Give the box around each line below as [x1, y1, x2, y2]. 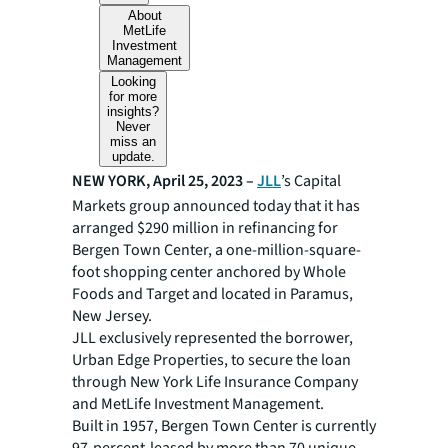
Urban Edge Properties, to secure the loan [72, 349, 351, 371]
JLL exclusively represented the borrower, [72, 327, 353, 349]
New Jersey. [72, 305, 152, 327]
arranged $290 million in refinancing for [72, 217, 338, 239]
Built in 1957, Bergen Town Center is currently [72, 415, 376, 437]
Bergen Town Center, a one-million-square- [72, 239, 361, 261]
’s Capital [281, 170, 341, 192]
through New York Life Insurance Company [72, 371, 358, 393]
